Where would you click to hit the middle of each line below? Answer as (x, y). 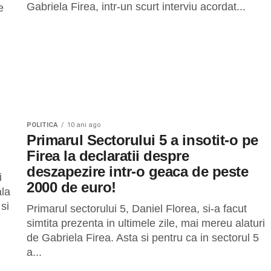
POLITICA (42, 125)
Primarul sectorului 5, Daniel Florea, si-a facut (137, 209)
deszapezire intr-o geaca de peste (138, 171)
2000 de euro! (71, 187)
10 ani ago (84, 125)
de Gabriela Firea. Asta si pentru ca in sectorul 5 (143, 238)
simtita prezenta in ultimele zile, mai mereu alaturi (146, 223)
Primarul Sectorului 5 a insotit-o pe (142, 140)
